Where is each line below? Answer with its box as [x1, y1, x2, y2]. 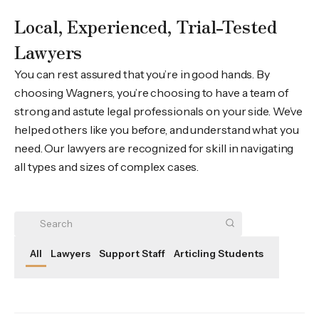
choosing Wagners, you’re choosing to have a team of [14, 85, 288, 100]
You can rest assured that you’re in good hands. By [14, 67, 270, 81]
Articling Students [174, 248, 263, 259]
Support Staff [99, 248, 165, 259]
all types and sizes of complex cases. [14, 159, 199, 174]
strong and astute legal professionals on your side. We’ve [14, 104, 303, 118]
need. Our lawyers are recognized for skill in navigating [14, 141, 294, 155]
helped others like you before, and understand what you [14, 122, 299, 137]
